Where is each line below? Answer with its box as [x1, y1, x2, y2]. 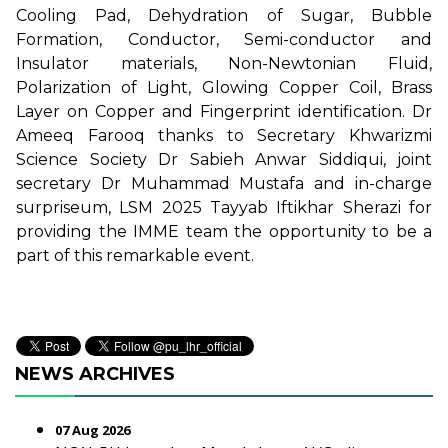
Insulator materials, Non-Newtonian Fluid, [16, 53, 432, 73]
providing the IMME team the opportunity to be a [16, 221, 432, 241]
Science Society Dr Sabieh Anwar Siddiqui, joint [16, 149, 432, 169]
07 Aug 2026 [55, 421, 130, 439]
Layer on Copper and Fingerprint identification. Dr [16, 101, 432, 121]
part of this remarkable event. [16, 245, 254, 265]
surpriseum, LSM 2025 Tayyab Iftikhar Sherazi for [16, 197, 432, 217]
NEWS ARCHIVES [15, 363, 175, 385]
